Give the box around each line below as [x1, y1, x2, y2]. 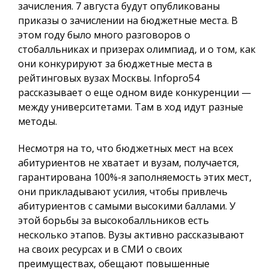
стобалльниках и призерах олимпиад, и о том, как [18, 42, 256, 56]
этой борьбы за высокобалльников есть [18, 213, 209, 227]
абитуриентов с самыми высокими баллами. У [18, 199, 235, 213]
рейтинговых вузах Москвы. [18, 71, 154, 85]
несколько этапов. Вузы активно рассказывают [18, 228, 244, 241]
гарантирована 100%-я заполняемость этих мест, [18, 170, 252, 184]
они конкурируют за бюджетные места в [18, 56, 213, 70]
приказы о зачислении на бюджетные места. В [18, 13, 238, 27]
